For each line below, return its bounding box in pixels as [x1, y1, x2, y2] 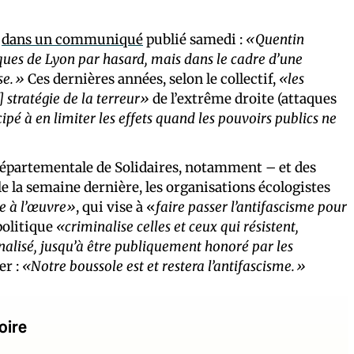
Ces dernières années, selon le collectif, [24, 70, 279, 88]
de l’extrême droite [153, 89, 274, 107]
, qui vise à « [76, 198, 156, 216]
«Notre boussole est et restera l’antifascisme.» [22, 257, 306, 275]
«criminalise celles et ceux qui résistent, [56, 217, 299, 235]
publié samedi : [143, 30, 246, 48]
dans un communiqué [2, 30, 143, 48]
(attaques [277, 89, 337, 107]
